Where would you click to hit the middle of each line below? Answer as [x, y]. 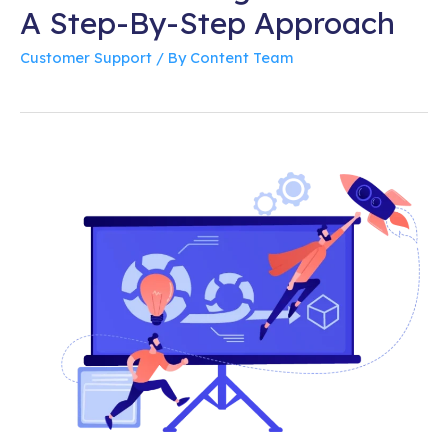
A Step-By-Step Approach [207, 23]
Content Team [241, 58]
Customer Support [86, 58]
